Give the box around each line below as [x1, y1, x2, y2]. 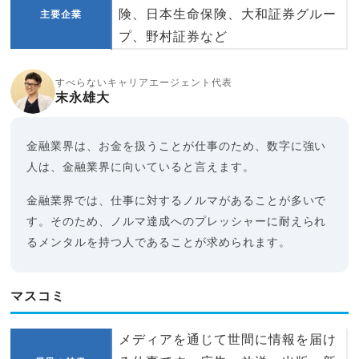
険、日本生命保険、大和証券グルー [119, 7, 337, 21]
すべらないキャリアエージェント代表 [55, 77, 232, 87]
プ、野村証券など [119, 30, 228, 43]
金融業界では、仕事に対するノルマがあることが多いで [26, 195, 327, 207]
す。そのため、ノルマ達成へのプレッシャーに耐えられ [26, 216, 327, 228]
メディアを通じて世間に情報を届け [119, 333, 337, 346]
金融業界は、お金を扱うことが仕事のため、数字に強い [26, 140, 327, 152]
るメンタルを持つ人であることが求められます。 [26, 236, 291, 248]
